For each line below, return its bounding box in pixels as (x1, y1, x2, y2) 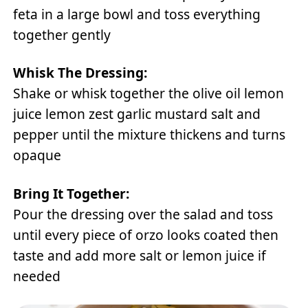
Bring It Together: (13, 184, 130, 203)
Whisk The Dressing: (13, 63, 148, 82)
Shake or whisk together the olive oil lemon (13, 84, 285, 103)
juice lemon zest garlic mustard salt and (13, 104, 261, 124)
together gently (13, 25, 111, 44)
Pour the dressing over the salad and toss (13, 205, 274, 224)
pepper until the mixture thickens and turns (13, 125, 286, 144)
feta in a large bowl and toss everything (13, 4, 261, 23)
